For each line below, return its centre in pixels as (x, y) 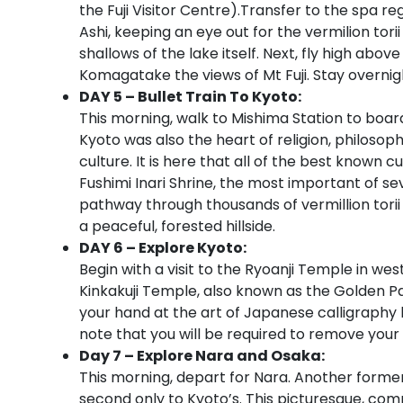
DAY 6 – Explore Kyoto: (163, 247)
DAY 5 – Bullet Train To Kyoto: (190, 96)
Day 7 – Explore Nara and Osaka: (202, 355)
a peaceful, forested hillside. (177, 226)
